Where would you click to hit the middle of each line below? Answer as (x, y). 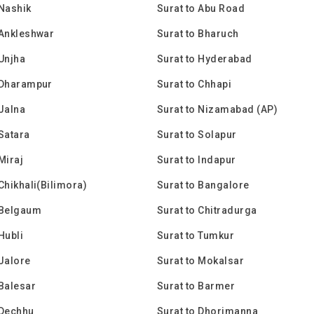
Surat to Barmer (196, 286)
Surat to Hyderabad (205, 59)
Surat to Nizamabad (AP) (218, 109)
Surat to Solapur (197, 135)
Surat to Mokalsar (201, 261)
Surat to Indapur (197, 160)
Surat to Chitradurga (207, 210)
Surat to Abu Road (201, 8)
